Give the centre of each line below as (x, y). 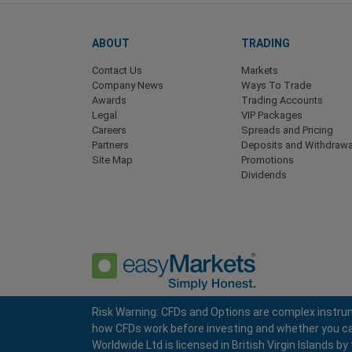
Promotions (268, 160)
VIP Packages (272, 115)
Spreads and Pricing (287, 130)
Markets (260, 71)
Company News (128, 86)
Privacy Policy (122, 339)
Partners (110, 145)
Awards (109, 101)
